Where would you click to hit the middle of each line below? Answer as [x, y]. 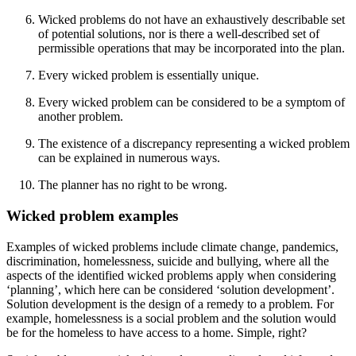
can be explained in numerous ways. [129, 158]
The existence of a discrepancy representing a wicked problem [194, 144]
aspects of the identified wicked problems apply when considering [171, 275]
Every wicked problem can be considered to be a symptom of [192, 103]
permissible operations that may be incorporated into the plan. [192, 48]
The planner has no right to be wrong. [133, 185]
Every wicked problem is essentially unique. [149, 75]
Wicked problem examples [92, 216]
